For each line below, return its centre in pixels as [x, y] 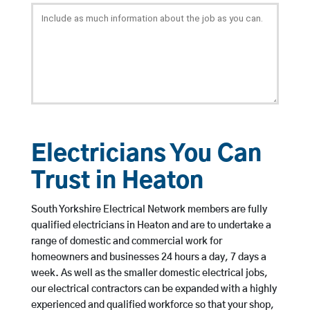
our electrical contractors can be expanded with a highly [154, 290]
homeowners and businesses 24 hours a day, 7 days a [148, 258]
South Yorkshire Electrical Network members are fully [149, 210]
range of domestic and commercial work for [126, 242]
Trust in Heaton [117, 182]
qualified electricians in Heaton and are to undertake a [151, 226]
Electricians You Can [146, 155]
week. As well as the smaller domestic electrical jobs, [149, 274]
